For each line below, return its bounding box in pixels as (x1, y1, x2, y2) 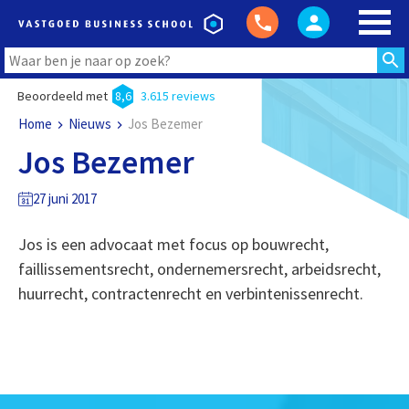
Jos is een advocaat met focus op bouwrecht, (17, 234, 329, 255)
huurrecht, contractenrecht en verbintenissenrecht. (17, 283, 363, 304)
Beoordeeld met (16, 88, 108, 104)
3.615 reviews (140, 88, 215, 104)
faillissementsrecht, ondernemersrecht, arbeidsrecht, (17, 258, 381, 279)
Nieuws (68, 115, 111, 132)
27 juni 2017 (32, 190, 97, 207)
